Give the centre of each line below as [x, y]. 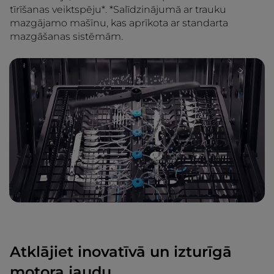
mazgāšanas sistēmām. [66, 37]
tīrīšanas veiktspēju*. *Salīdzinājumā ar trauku [118, 10]
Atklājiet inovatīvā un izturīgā [121, 251]
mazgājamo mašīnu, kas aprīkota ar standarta [119, 23]
